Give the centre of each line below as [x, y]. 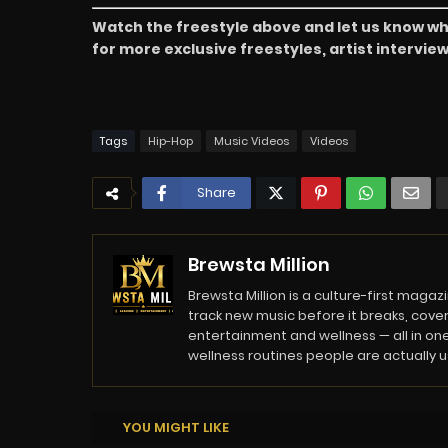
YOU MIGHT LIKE [176, 427]
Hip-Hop [170, 140]
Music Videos [251, 140]
